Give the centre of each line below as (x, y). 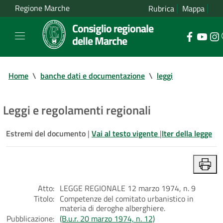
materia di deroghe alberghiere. (112, 208)
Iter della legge (187, 133)
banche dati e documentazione (93, 75)
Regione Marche (42, 8)
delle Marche (100, 41)
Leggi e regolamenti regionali (77, 110)
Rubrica (161, 8)
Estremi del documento (47, 133)
